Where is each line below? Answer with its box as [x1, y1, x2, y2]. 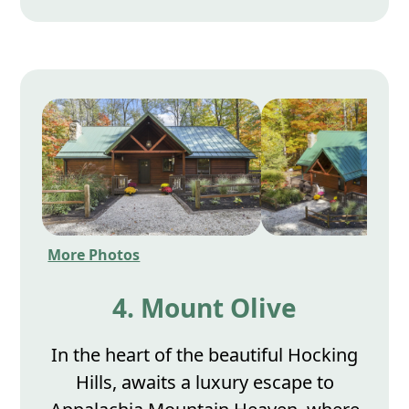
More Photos [47, 244, 141, 265]
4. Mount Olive [112, 289, 297, 325]
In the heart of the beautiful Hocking [51, 341, 358, 367]
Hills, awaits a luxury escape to [75, 369, 334, 394]
